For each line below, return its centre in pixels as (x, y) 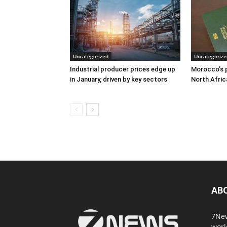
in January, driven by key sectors (119, 79)
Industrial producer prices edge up (123, 69)
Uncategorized (91, 56)
